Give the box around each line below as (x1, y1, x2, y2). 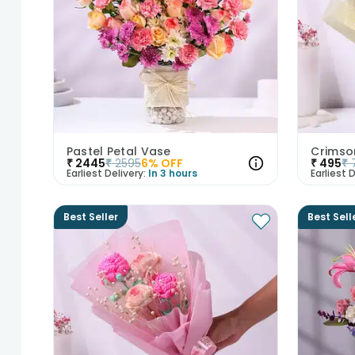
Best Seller (63, 209, 118, 223)
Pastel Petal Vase (66, 143, 171, 159)
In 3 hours (147, 166, 197, 180)
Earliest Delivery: (66, 166, 146, 180)
